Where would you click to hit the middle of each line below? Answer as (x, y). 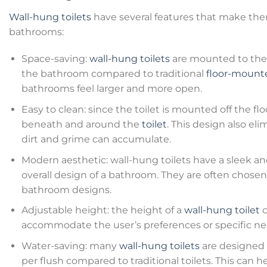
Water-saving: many (70, 246)
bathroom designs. (66, 190)
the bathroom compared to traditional (114, 74)
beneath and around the (81, 125)
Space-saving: (55, 59)
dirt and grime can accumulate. (96, 139)
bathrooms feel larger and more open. (111, 89)
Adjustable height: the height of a (103, 210)
